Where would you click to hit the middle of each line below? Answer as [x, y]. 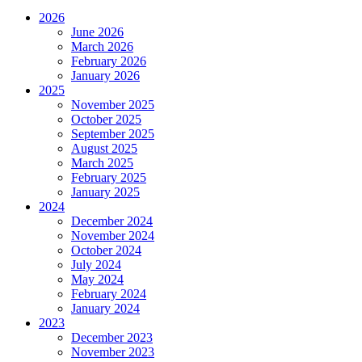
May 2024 [97, 280]
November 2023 [113, 352]
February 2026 [109, 61]
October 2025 [106, 120]
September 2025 [113, 134]
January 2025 [105, 192]
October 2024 [106, 250]
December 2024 [112, 221]
